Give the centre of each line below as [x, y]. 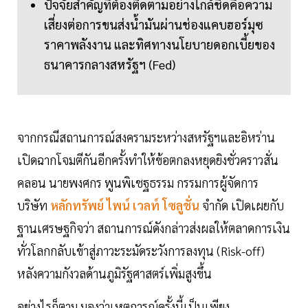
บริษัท [32, 206]
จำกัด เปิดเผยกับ [243, 206]
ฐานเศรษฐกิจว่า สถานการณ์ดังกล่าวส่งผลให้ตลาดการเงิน [154, 228]
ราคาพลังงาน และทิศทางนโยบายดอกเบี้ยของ [159, 45]
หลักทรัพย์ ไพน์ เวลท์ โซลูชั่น [125, 206]
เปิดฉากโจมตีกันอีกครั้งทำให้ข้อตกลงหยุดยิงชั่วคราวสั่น [148, 160]
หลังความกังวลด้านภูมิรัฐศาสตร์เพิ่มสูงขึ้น [116, 274]
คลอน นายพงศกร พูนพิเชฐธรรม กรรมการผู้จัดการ [138, 183]
